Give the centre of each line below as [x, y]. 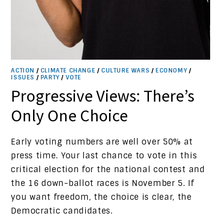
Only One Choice [70, 116]
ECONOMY [171, 71]
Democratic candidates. [62, 211]
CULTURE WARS [126, 71]
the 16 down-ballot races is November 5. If [103, 184]
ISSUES [23, 78]
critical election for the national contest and [108, 170]
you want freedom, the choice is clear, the [101, 197]
